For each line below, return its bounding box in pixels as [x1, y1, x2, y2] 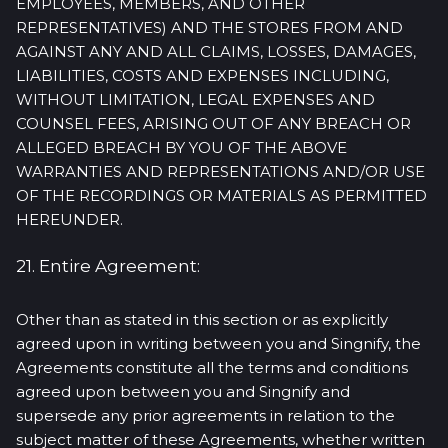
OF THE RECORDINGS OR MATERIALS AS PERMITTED [16, 186, 427, 205]
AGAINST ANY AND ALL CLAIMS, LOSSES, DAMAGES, [16, 42, 416, 61]
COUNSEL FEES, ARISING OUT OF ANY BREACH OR [16, 114, 411, 133]
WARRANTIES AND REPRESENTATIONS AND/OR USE [16, 162, 425, 181]
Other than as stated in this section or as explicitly [16, 310, 388, 329]
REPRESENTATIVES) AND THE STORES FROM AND [16, 18, 403, 37]
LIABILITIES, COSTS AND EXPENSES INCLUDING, [16, 66, 389, 85]
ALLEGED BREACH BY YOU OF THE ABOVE [16, 138, 347, 157]
